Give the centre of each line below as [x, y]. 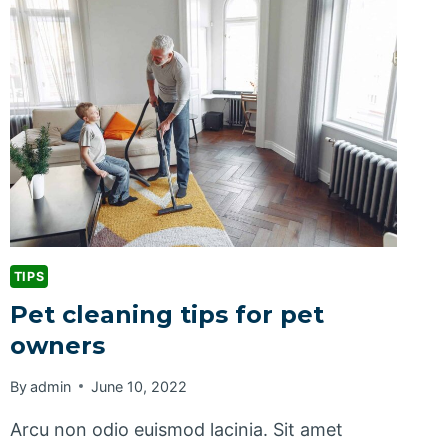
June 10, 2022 [138, 386]
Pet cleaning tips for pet [166, 314]
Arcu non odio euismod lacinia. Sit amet [176, 429]
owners [57, 345]
